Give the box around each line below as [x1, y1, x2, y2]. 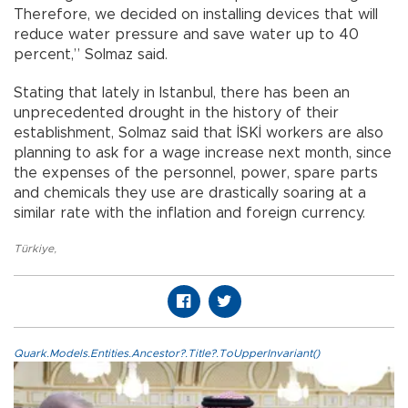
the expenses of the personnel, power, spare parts [14, 166, 378, 181]
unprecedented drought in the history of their [14, 106, 339, 121]
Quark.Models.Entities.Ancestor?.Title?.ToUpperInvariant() [14, 348, 320, 360]
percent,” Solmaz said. [14, 47, 168, 63]
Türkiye [14, 243, 54, 255]
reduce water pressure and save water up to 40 [14, 27, 359, 43]
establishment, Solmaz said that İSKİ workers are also [14, 126, 383, 141]
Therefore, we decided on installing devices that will [14, 7, 378, 23]
